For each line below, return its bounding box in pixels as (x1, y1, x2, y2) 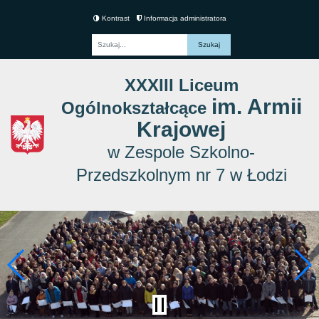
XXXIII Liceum (124, 75, 239, 95)
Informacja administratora (141, 14, 226, 22)
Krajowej (137, 117, 226, 141)
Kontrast (99, 14, 130, 22)
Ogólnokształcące (61, 98, 211, 117)
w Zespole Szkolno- (108, 142, 256, 162)
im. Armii (211, 94, 302, 118)
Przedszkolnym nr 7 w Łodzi (75, 164, 287, 184)
